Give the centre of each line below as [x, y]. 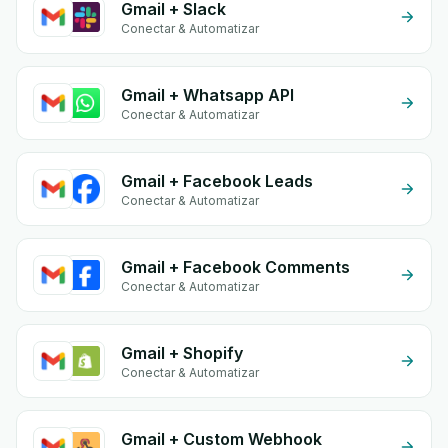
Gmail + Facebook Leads [217, 181]
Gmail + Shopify [182, 353]
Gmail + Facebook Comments [235, 267]
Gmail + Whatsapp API [207, 95]
